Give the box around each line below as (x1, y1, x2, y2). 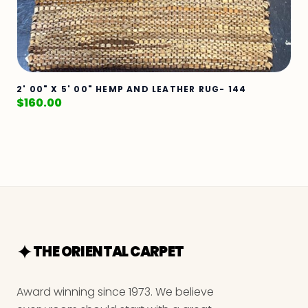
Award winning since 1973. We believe (16, 283, 214, 300)
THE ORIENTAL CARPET (33, 241, 184, 261)
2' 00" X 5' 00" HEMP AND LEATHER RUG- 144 (16, 82, 247, 95)
